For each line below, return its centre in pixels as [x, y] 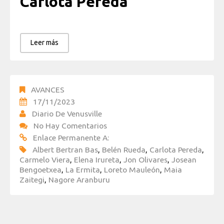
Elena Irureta [97, 160]
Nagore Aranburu [79, 180]
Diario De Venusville [67, 114]
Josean [184, 160]
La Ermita [83, 170]
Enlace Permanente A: [71, 138]
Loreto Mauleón [132, 170]
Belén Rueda [124, 150]
